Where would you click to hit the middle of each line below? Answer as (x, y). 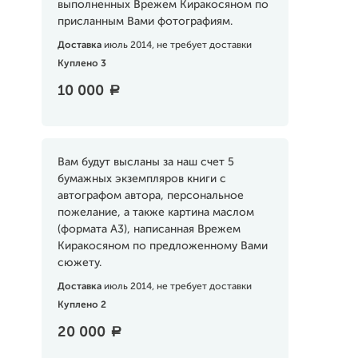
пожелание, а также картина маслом (155, 213)
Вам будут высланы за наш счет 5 (145, 162)
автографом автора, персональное (150, 196)
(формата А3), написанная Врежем (149, 229)
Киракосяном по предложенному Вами (162, 246)
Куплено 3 (82, 64)
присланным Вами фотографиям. (145, 22)
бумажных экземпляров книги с (141, 179)
